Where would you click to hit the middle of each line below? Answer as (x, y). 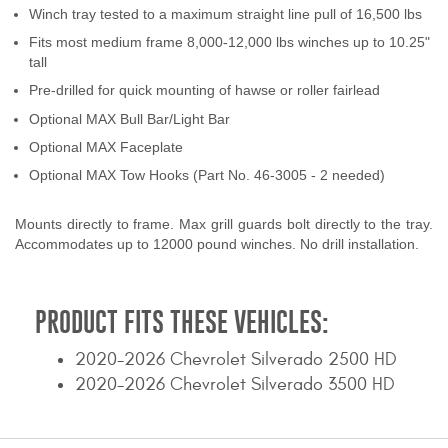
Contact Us (206, 21)
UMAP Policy (211, 291)
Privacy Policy (215, 336)
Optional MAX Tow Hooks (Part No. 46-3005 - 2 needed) (207, 175)
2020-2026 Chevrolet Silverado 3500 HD (235, 385)
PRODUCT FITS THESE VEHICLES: (182, 321)
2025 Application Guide (256, 111)
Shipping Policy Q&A (242, 381)
